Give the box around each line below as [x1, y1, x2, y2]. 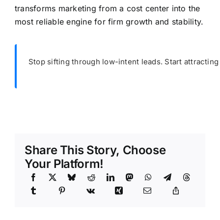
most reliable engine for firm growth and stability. [14, 17, 204, 27]
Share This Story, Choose [24, 143, 166, 158]
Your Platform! [24, 157, 104, 171]
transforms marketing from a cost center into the [14, 3, 200, 14]
